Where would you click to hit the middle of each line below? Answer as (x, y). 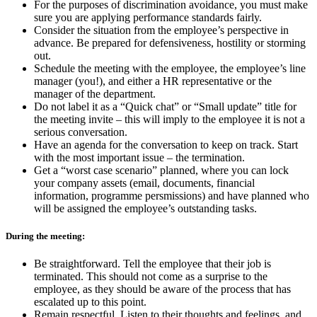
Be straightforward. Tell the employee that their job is (152, 263)
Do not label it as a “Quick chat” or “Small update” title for (165, 106)
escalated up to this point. (90, 301)
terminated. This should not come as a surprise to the (151, 276)
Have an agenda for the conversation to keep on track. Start (166, 144)
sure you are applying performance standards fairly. (148, 17)
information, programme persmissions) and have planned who (172, 195)
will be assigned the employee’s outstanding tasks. (145, 208)
